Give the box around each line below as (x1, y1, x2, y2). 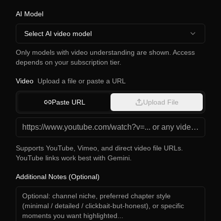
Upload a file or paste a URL (37, 77, 126, 85)
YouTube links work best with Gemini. (16, 154, 132, 162)
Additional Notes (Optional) (16, 173, 100, 181)
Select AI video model (24, 30, 92, 37)
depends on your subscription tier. (16, 58, 121, 66)
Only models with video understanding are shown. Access (16, 48, 195, 56)
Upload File (143, 98, 179, 106)
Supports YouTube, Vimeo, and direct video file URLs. (16, 144, 183, 152)
